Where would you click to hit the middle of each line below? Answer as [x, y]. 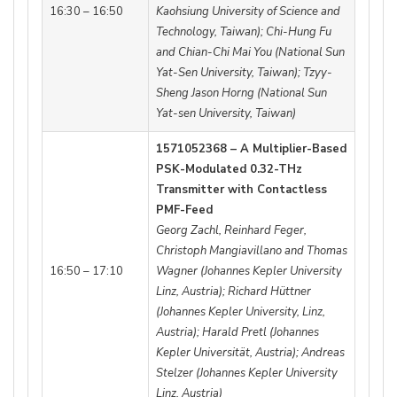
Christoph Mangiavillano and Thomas [252, 250]
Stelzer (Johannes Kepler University [247, 373]
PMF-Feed [184, 210]
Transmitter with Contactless [241, 189]
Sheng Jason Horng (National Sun [241, 93]
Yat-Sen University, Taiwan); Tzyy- [244, 72]
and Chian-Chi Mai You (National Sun [250, 52]
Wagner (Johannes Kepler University [249, 271]
